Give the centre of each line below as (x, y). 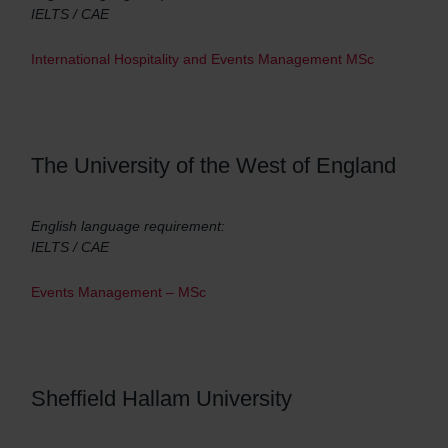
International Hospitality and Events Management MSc (202, 59)
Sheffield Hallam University (161, 398)
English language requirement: (128, 226)
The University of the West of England (213, 165)
